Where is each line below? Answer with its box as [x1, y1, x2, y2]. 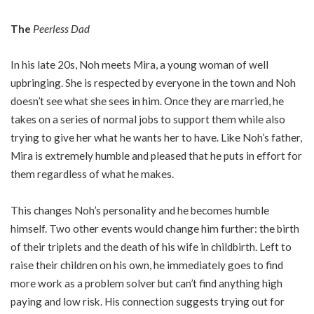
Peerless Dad [33, 22, 90, 35]
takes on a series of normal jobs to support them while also [11, 113, 285, 125]
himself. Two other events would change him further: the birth [11, 221, 299, 235]
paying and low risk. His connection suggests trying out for [11, 294, 285, 308]
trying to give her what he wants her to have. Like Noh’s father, [11, 131, 302, 144]
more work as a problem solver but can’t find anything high [11, 276, 282, 289]
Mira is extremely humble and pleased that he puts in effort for [11, 149, 302, 162]
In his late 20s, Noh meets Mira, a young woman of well [11, 58, 268, 71]
